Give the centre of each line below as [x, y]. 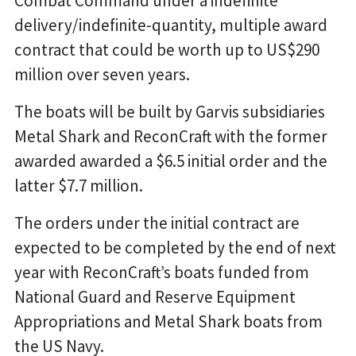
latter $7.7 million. [79, 185]
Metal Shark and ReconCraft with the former [171, 136]
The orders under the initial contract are [157, 222]
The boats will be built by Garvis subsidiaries [170, 111]
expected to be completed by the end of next [175, 247]
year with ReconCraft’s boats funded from [162, 272]
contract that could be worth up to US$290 [167, 49]
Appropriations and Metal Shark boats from [168, 321]
